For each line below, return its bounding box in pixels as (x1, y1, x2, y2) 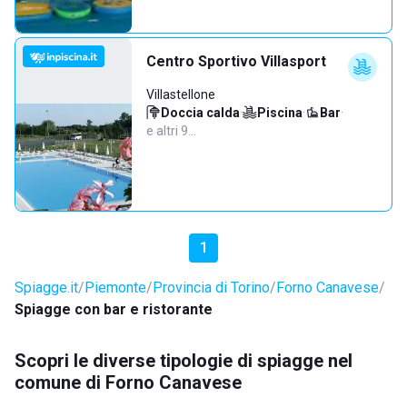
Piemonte (84, 279, 146, 296)
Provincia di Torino (153, 279, 270, 296)
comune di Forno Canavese (15, 372, 242, 393)
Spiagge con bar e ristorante (15, 301, 213, 318)
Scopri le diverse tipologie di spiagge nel (15, 350, 352, 372)
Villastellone (146, 87, 215, 102)
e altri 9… (146, 124, 196, 138)
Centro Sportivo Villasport (146, 53, 326, 70)
